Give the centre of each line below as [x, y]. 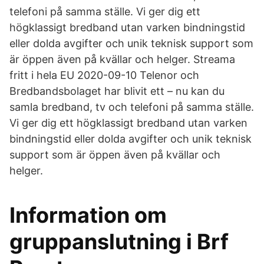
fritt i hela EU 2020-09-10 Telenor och [104, 75]
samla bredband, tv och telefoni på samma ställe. [132, 107]
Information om [88, 215]
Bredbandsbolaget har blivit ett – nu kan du [117, 91]
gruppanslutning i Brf [119, 242]
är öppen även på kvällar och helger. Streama [122, 59]
